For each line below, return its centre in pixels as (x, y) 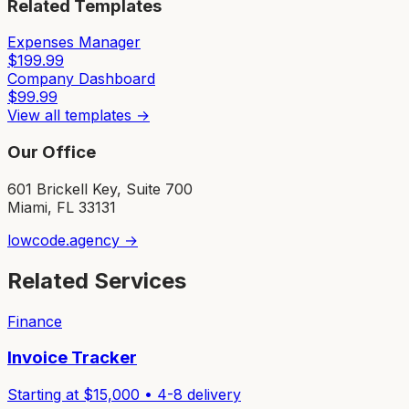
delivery (212, 394)
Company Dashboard (81, 79)
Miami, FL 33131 (62, 207)
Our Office (52, 152)
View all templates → (79, 115)
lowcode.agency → (73, 240)
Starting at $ (50, 394)
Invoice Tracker (72, 358)
